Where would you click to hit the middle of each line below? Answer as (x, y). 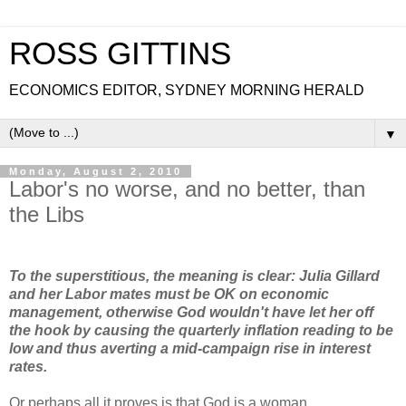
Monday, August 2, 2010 (96, 171)
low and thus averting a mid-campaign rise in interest (190, 348)
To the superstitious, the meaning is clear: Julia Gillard (194, 275)
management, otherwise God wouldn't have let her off (191, 312)
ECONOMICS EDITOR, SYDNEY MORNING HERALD (187, 90)
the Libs (47, 214)
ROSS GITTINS (120, 53)
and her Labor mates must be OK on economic (169, 294)
